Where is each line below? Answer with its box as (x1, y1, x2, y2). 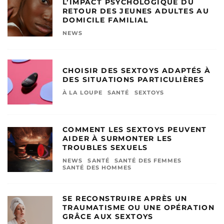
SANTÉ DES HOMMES (62, 164, 132, 171)
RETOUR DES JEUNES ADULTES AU (62, 6, 209, 15)
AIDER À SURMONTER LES (62, 134, 172, 143)
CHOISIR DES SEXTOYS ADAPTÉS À (62, 65, 211, 75)
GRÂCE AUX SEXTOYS (62, 212, 153, 221)
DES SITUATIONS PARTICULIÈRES (62, 74, 204, 84)
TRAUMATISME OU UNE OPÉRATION (62, 203, 215, 212)
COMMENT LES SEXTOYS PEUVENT (62, 125, 207, 134)
